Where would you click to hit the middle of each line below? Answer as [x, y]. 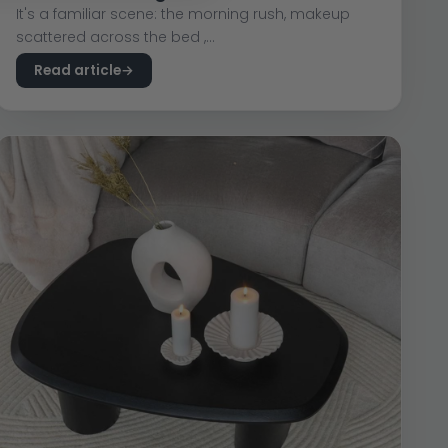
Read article [78, 70]
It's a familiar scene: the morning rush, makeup [183, 13]
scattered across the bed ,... [116, 36]
